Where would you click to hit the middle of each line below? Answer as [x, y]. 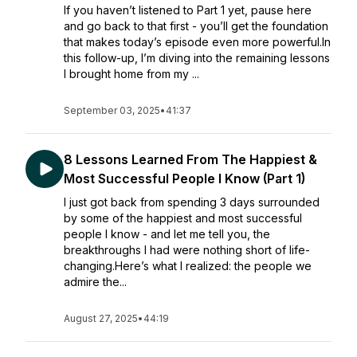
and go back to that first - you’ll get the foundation [196, 26]
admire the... [95, 282]
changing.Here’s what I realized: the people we [188, 266]
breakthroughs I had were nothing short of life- [187, 250]
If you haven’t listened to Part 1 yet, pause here [188, 10]
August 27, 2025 [101, 318]
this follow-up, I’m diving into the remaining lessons [197, 58]
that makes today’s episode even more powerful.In [197, 42]
